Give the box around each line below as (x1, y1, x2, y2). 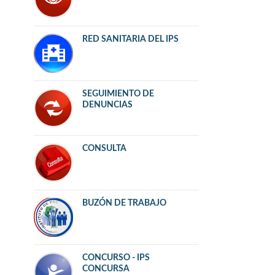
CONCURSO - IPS (82, 254, 150, 263)
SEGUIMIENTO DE (82, 90, 155, 99)
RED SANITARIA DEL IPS (82, 35, 179, 44)
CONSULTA (82, 144, 127, 153)
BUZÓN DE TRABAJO (82, 199, 167, 208)
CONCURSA (82, 265, 130, 274)
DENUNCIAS (82, 101, 133, 110)
